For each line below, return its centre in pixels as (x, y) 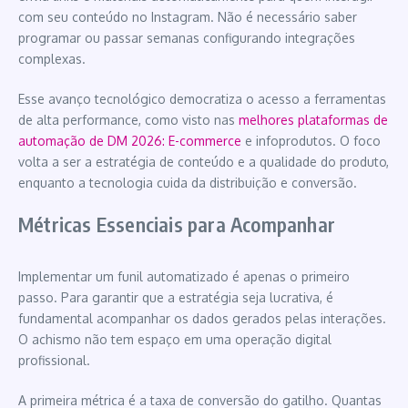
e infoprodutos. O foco (311, 140)
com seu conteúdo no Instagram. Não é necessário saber (188, 16)
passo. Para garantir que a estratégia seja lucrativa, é (176, 297)
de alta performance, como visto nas (128, 119)
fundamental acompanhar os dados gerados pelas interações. (202, 318)
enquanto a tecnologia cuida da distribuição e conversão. (188, 182)
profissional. (54, 360)
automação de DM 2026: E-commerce (130, 140)
